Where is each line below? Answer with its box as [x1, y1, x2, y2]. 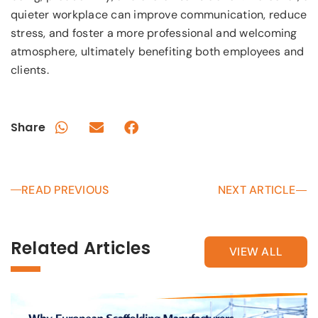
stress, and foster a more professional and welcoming [11, 26, 297, 41]
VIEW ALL [229, 243, 283, 259]
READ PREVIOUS [21, 182, 109, 197]
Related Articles [11, 236, 150, 260]
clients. [11, 62, 49, 78]
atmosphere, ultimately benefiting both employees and [11, 44, 305, 60]
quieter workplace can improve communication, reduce [11, 7, 307, 23]
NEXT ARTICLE [217, 182, 296, 197]
